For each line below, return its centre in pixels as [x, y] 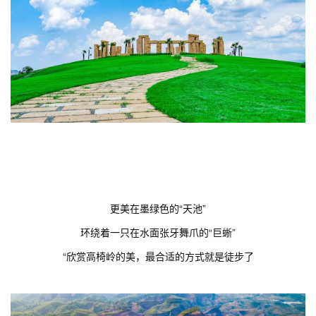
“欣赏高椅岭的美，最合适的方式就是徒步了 [158, 256]
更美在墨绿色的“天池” [158, 208]
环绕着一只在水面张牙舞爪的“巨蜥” [158, 232]
